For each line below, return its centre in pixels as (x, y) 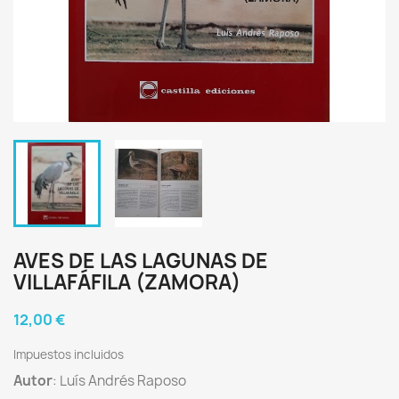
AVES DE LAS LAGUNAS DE (141, 261)
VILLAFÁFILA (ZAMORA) (127, 282)
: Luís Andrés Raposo (119, 381)
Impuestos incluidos (69, 354)
